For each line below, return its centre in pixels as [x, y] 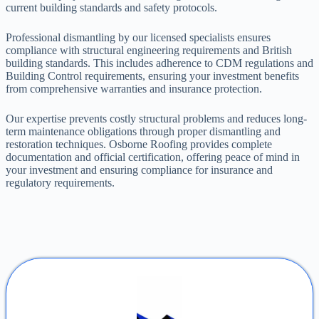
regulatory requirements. [60, 182]
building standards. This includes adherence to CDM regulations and [159, 63]
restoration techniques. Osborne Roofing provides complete [139, 144]
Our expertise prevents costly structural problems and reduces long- [156, 118]
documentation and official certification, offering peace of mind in [153, 157]
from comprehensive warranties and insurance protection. [134, 88]
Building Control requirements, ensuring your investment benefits [152, 75]
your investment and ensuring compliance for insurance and [139, 169]
